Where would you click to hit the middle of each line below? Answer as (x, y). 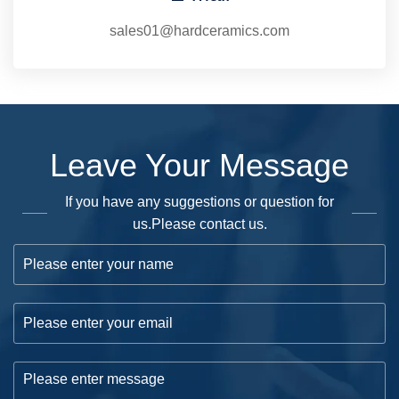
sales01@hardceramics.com (199, 31)
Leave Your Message (199, 166)
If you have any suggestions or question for (199, 202)
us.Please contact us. (199, 224)
